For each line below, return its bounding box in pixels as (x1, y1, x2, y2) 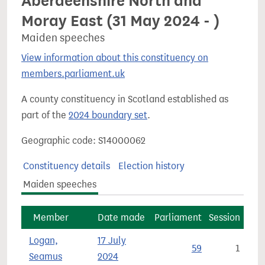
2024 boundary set (69, 109, 147, 121)
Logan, (29, 235, 58, 246)
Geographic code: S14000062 (21, 135, 146, 146)
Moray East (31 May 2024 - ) (21, 11, 219, 30)
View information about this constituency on (21, 52, 208, 63)
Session (209, 212, 240, 223)
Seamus (29, 251, 62, 262)
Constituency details (23, 160, 111, 172)
